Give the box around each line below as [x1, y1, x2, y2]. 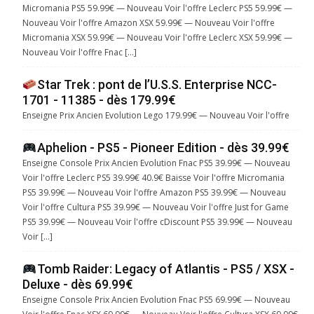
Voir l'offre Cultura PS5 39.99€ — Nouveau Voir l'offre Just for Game [22, 201, 289, 214]
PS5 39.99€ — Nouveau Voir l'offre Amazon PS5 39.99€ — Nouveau [22, 186, 286, 199]
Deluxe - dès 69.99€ [22, 277, 133, 292]
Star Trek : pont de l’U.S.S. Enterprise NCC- [36, 77, 277, 93]
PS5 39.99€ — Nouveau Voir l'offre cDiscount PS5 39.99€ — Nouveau [22, 216, 292, 228]
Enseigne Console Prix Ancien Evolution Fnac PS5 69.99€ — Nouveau [22, 294, 290, 306]
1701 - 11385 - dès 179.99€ [22, 93, 176, 108]
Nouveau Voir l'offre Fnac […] [22, 46, 137, 59]
